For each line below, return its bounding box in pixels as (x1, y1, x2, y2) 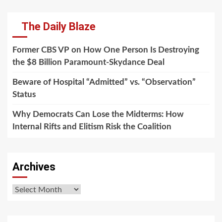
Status (12, 90, 36, 99)
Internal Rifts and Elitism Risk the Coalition (12, 122, 171, 131)
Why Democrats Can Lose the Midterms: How (12, 110, 184, 118)
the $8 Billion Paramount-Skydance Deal (12, 57, 165, 66)
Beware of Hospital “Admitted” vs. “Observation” (12, 77, 196, 86)
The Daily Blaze (21, 20, 96, 33)
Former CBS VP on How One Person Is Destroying (12, 45, 199, 54)
